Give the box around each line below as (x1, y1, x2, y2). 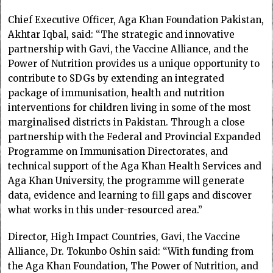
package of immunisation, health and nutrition (8, 87, 225, 99)
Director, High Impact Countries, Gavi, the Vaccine (8, 230, 241, 243)
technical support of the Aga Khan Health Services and (8, 160, 262, 172)
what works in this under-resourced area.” (8, 204, 203, 216)
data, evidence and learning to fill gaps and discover (8, 189, 252, 201)
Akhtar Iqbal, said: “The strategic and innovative (8, 28, 235, 40)
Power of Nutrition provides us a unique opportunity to (8, 57, 260, 69)
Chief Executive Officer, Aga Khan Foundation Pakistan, (8, 13, 264, 26)
